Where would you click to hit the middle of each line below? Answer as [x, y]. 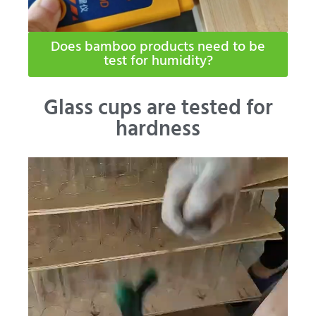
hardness [158, 129]
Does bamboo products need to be [158, 47]
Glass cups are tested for [158, 108]
